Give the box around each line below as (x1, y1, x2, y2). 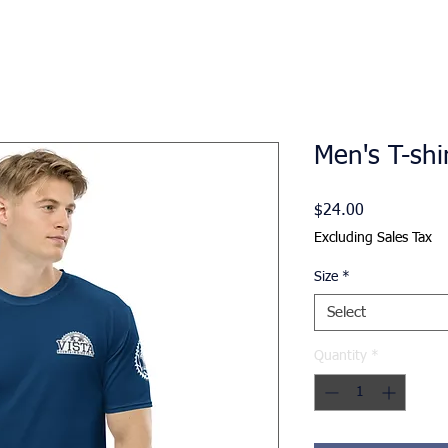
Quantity (314, 349, 367, 363)
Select (327, 305, 366, 320)
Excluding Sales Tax (314, 231, 432, 245)
